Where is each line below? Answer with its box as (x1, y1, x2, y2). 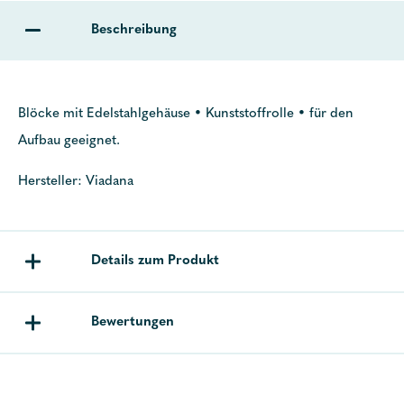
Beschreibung (91, 23, 177, 37)
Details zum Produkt (91, 254, 219, 268)
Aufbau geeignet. (18, 134, 120, 148)
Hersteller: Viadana (18, 175, 133, 188)
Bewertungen (91, 316, 174, 329)
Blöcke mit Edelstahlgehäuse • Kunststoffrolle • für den (18, 107, 353, 121)
